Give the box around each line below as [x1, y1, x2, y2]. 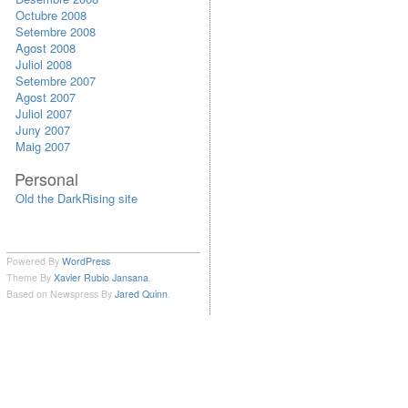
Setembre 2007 [15, 72, 96, 89]
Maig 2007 [15, 138, 70, 155]
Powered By [6, 254, 62, 268]
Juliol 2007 [15, 105, 72, 122]
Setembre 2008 [15, 23, 96, 40]
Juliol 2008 [15, 56, 72, 73]
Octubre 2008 [15, 6, 87, 24]
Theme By [6, 270, 54, 284]
